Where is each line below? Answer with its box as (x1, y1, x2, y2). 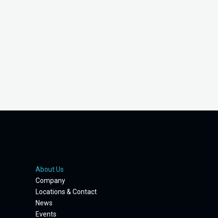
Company (36, 177, 65, 184)
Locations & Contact (36, 188, 97, 196)
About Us (36, 165, 64, 173)
